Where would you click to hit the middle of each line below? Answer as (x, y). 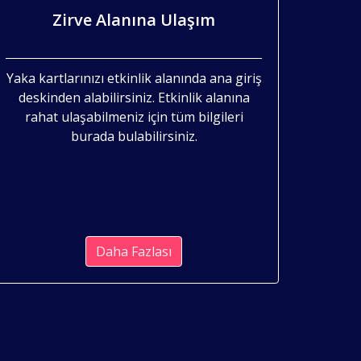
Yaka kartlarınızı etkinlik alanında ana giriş (134, 78)
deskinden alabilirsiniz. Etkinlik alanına (134, 97)
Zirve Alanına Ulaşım (134, 19)
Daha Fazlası (134, 251)
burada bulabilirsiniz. (134, 136)
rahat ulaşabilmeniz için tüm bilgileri (134, 116)
